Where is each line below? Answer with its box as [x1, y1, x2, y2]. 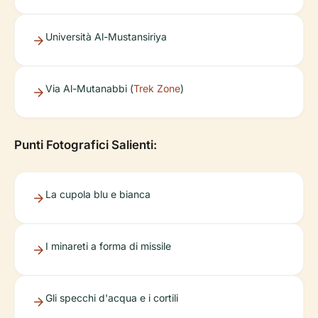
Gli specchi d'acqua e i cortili [45, 292, 178, 305]
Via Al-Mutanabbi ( [45, 82, 133, 95]
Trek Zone [133, 82, 180, 95]
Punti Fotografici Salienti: [14, 138, 157, 153]
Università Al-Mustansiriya [45, 31, 167, 43]
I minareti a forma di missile [45, 240, 171, 253]
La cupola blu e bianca [45, 188, 150, 201]
